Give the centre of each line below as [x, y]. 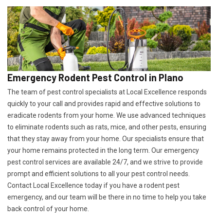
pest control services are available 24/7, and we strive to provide [105, 162]
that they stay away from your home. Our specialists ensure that [106, 139]
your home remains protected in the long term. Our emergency [103, 150]
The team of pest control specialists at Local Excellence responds [107, 92]
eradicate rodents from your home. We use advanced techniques [107, 115]
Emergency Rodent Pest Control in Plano [95, 77]
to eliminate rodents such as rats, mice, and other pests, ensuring [107, 127]
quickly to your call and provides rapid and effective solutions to [104, 104]
